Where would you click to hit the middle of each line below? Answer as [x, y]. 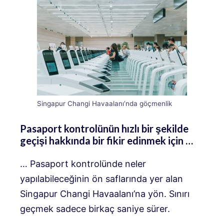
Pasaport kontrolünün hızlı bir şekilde [104, 129]
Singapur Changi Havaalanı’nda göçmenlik [104, 104]
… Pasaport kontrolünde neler [83, 164]
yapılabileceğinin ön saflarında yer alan [101, 179]
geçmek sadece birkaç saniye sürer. [95, 209]
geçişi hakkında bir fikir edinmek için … [106, 141]
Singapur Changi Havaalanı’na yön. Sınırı [105, 194]
